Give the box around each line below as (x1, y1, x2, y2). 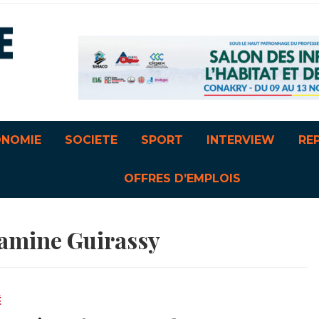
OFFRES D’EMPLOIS (124, 172, 241, 185)
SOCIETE (65, 133, 118, 147)
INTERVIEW (206, 133, 276, 147)
